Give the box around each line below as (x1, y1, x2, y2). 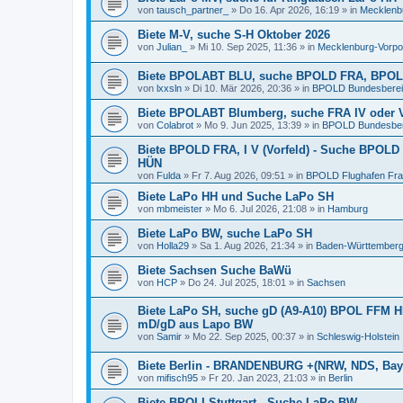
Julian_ (157, 41, 187, 52)
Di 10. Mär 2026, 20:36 (193, 82, 291, 94)
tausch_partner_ (157, 4, 228, 15)
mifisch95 (157, 372, 198, 383)
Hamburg (327, 202, 368, 214)
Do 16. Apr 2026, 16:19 (239, 4, 339, 15)
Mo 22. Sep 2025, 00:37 (193, 331, 296, 343)
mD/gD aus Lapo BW (138, 318, 253, 332)
